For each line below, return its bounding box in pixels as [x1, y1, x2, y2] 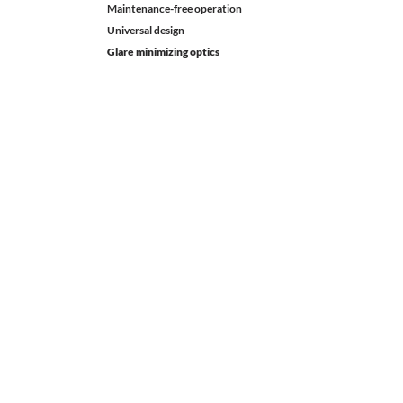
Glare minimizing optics [107, 45, 219, 58]
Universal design [107, 23, 184, 37]
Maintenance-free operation [107, 2, 242, 15]
